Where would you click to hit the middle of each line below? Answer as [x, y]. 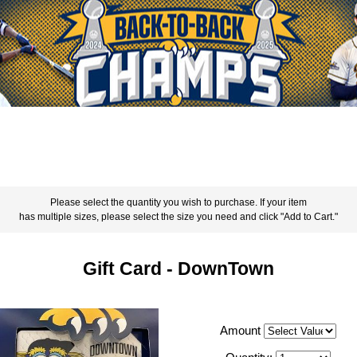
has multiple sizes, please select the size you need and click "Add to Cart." [178, 217]
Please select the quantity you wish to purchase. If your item [178, 202]
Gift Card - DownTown [178, 269]
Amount [241, 330]
